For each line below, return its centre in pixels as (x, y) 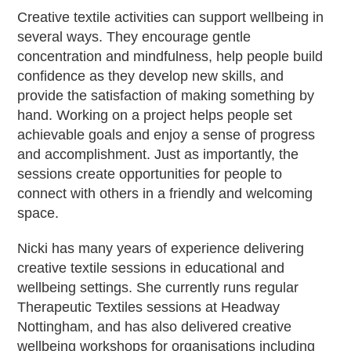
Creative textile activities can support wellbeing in (171, 18)
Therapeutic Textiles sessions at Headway (149, 308)
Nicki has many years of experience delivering (161, 249)
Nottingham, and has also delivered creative (155, 327)
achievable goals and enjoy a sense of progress (166, 135)
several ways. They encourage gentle (134, 37)
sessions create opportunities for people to (150, 174)
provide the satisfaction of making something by (166, 96)
